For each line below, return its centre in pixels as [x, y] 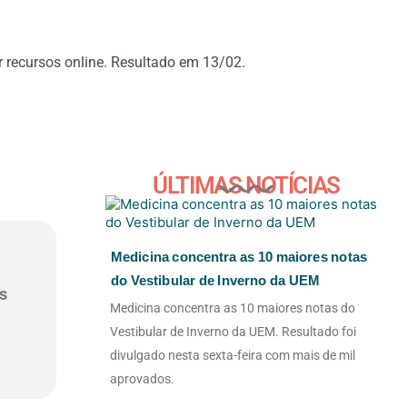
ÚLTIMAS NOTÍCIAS [246, 185]
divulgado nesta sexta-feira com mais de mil [233, 355]
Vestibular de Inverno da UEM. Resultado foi [233, 331]
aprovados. [142, 378]
